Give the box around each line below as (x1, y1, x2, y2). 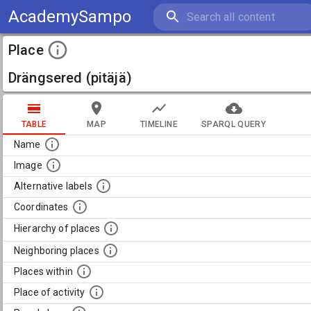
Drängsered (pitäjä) (8, 69, 132, 86)
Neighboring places (14, 245, 99, 257)
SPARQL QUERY (201, 119, 267, 129)
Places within (14, 266, 73, 278)
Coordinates (14, 201, 69, 213)
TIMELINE (140, 119, 178, 129)
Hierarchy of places (14, 223, 100, 235)
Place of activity (14, 287, 85, 299)
